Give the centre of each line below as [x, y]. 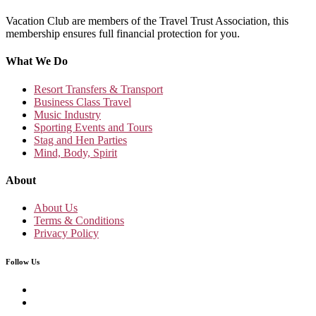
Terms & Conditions [79, 221]
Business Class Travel [83, 102]
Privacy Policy [66, 233]
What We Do [37, 61]
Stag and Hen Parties [80, 140]
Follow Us [23, 262]
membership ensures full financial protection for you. [123, 34]
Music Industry [67, 114]
